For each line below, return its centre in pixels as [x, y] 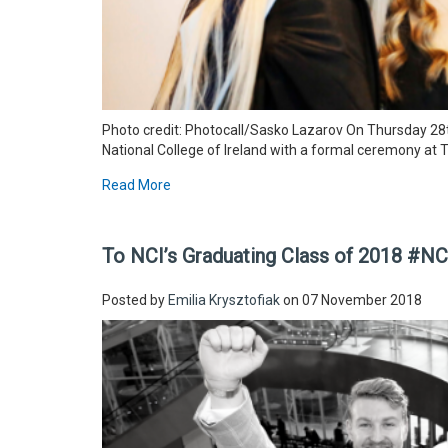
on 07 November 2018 [351, 300]
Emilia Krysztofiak [224, 300]
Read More [136, 185]
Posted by [135, 300]
